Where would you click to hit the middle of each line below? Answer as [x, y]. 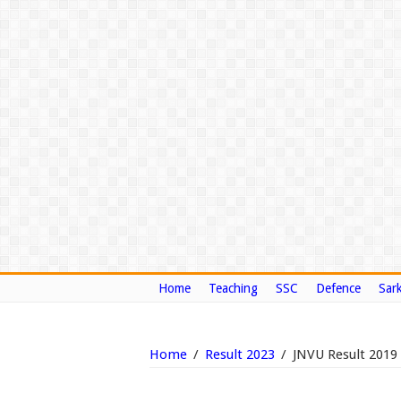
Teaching [233, 288]
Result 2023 [240, 354]
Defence [338, 288]
